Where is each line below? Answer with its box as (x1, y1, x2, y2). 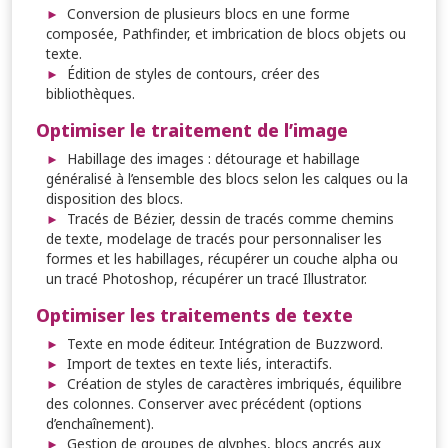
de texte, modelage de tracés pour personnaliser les (46, 228, 382, 248)
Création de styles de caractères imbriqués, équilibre (67, 373, 402, 393)
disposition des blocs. (46, 188, 183, 208)
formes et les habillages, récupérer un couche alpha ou (46, 248, 398, 268)
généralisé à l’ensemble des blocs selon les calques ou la (46, 168, 408, 188)
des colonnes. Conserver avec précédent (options (46, 393, 362, 413)
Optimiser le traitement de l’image (36, 117, 348, 142)
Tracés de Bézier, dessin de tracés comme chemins (67, 208, 394, 228)
